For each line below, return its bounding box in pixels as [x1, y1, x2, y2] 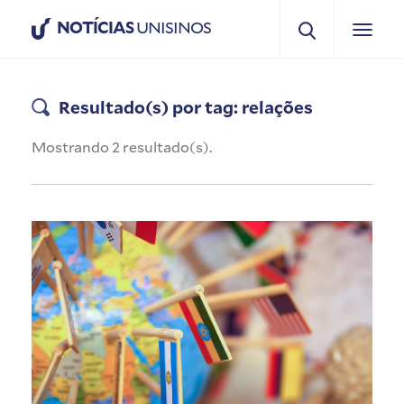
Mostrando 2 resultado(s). [32, 136, 212, 156]
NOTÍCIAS [57, 16, 133, 38]
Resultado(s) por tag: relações [59, 95, 313, 118]
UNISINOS [133, 16, 211, 38]
